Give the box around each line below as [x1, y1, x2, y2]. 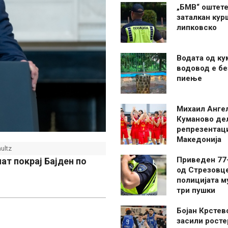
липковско [177, 23, 217, 32]
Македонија [177, 135, 221, 144]
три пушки [177, 186, 215, 195]
